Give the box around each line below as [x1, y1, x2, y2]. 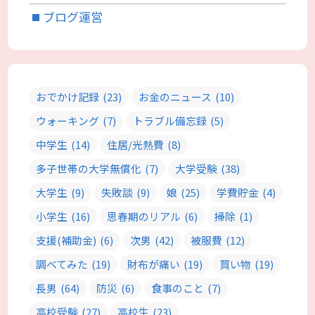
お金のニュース [139, 89, 212, 105]
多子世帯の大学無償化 [36, 161, 142, 176]
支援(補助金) [36, 233, 97, 248]
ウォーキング [36, 113, 100, 129]
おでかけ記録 [36, 89, 100, 105]
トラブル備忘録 [133, 113, 207, 129]
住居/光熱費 [107, 137, 165, 153]
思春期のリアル [107, 209, 181, 224]
